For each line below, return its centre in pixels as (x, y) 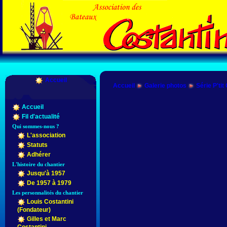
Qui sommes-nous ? (36, 126)
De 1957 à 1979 (49, 183)
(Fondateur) (34, 210)
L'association (46, 136)
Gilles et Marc (47, 219)
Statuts (37, 145)
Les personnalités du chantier (48, 193)
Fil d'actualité (41, 117)
